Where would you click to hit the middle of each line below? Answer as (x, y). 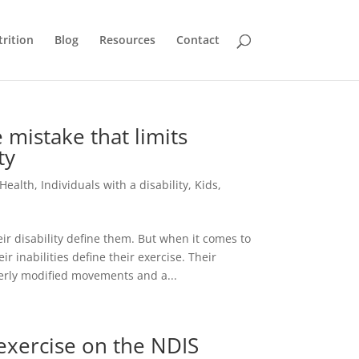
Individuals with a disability (115, 185)
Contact (198, 40)
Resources (127, 40)
